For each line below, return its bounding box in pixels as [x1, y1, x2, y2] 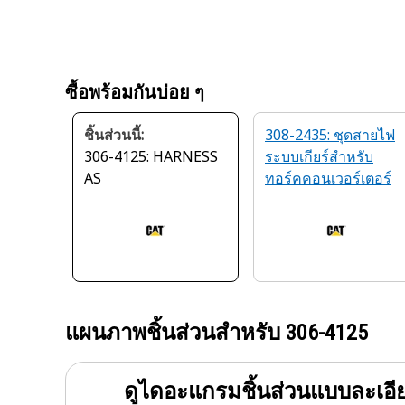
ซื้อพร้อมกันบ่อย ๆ [65, 81, 204, 103]
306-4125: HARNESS [84, 146, 218, 166]
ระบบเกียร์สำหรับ [265, 146, 373, 166]
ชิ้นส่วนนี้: [84, 125, 144, 145]
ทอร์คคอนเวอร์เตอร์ [265, 168, 391, 188]
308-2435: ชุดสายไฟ [265, 125, 395, 145]
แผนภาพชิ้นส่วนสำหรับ [65, 320, 286, 345]
